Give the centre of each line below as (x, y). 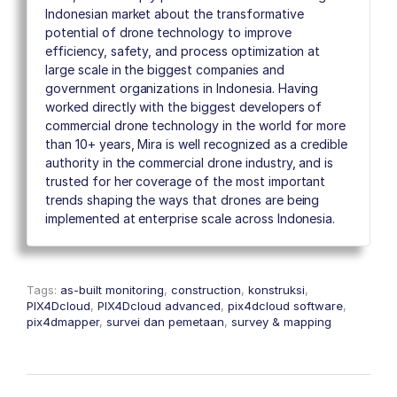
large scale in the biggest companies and (165, 69)
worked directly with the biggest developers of (184, 106)
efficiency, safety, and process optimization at (183, 51)
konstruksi (276, 289)
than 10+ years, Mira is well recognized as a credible (197, 144)
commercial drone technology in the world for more (196, 125)
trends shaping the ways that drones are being (183, 199)
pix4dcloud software (285, 305)
